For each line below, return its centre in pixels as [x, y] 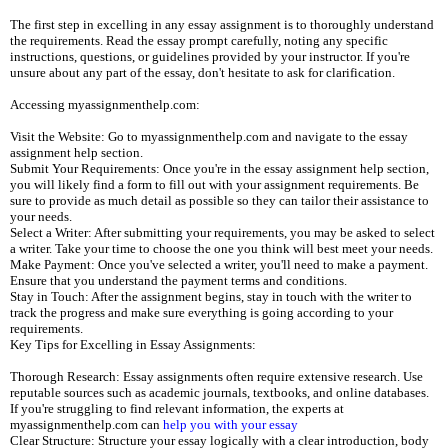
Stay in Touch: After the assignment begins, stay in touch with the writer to [211, 296]
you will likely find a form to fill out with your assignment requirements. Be [214, 184]
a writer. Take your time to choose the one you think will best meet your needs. [221, 248]
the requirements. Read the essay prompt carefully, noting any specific [199, 40]
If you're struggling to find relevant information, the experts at [177, 408]
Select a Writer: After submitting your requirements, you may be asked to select [222, 232]
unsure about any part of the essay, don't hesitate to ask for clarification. [202, 72]
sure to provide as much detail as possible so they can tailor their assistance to [219, 200]
